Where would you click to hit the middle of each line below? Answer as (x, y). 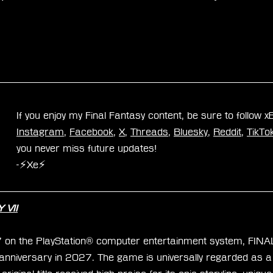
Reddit (227, 132)
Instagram (40, 132)
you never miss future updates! (87, 148)
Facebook (91, 132)
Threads (149, 132)
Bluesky (191, 132)
